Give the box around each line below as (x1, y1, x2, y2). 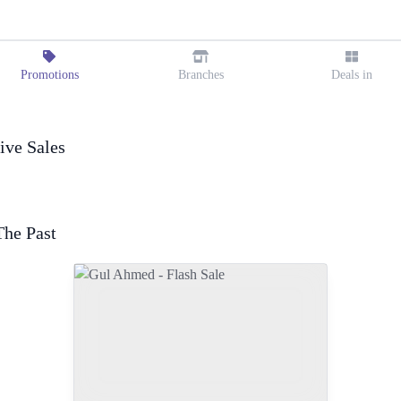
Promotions (20, 68, 79, 81)
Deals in (330, 68, 372, 81)
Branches (177, 68, 224, 81)
